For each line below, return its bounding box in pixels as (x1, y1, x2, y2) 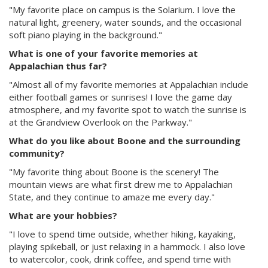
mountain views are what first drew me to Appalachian (9, 178, 233, 190)
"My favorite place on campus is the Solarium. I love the (9, 4, 236, 16)
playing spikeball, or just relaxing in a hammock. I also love (9, 240, 245, 252)
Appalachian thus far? (9, 60, 107, 72)
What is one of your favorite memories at (9, 47, 198, 59)
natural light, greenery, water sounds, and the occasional (9, 16, 242, 28)
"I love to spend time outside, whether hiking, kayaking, (9, 228, 236, 240)
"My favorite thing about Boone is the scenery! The (9, 166, 219, 178)
